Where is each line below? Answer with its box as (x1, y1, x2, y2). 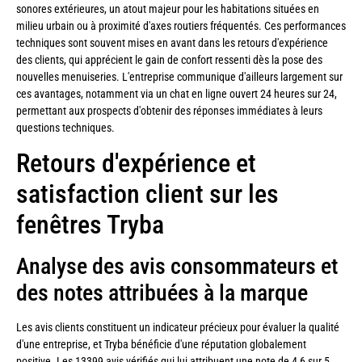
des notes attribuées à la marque (16, 279, 308, 306)
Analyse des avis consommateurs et (16, 252, 338, 280)
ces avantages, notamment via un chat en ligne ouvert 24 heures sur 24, (16, 86, 337, 100)
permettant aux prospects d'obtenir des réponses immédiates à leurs (16, 103, 322, 117)
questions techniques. (16, 120, 115, 134)
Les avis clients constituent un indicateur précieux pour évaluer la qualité (16, 320, 339, 334)
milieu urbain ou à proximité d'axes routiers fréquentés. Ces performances (16, 19, 346, 32)
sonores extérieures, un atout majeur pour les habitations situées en (16, 2, 319, 15)
